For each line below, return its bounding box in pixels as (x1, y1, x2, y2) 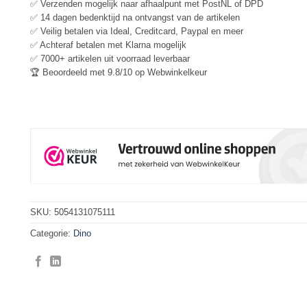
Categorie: (30, 228, 73, 238)
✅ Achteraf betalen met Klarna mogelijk (30, 39, 186, 50)
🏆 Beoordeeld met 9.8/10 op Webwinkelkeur (30, 66, 207, 77)
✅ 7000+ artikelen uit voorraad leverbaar (30, 53, 190, 64)
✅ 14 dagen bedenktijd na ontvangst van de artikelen (30, 12, 240, 23)
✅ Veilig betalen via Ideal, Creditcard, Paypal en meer (30, 25, 243, 36)
